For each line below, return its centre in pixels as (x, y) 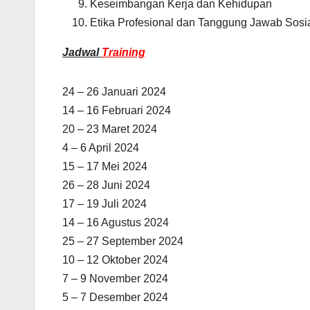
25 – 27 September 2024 (123, 241)
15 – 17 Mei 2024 (105, 166)
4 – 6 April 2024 (101, 147)
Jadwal (82, 52)
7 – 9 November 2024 (115, 278)
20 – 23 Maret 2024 (110, 129)
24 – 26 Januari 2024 (114, 91)
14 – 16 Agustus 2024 (116, 222)
